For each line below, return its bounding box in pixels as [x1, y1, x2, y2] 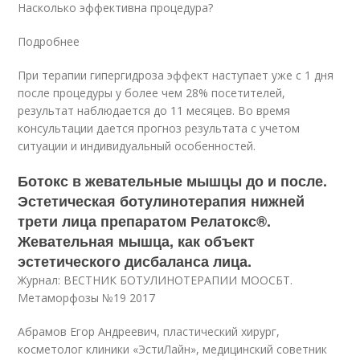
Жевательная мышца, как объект [18, 230, 256, 252]
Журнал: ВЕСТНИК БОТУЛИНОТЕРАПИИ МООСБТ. [18, 272, 293, 288]
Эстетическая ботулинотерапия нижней [18, 190, 305, 211]
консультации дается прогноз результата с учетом [18, 120, 301, 136]
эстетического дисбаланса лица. [18, 250, 252, 272]
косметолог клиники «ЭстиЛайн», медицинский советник [18, 341, 328, 357]
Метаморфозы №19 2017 [18, 289, 156, 305]
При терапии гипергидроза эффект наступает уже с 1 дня [18, 67, 334, 83]
